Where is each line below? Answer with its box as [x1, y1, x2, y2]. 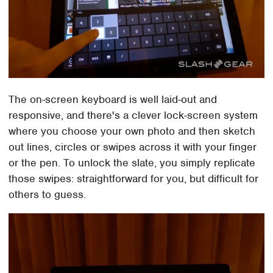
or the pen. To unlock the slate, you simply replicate [9, 155, 256, 169]
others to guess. [9, 187, 87, 201]
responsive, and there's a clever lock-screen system [9, 108, 258, 122]
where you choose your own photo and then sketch [9, 124, 256, 138]
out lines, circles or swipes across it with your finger [9, 140, 257, 154]
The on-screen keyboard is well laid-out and [9, 92, 218, 106]
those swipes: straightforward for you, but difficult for [9, 171, 259, 185]
